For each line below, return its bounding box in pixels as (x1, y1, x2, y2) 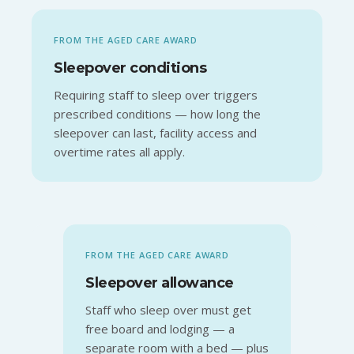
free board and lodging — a (85, 320, 235, 337)
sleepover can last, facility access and (54, 124, 257, 141)
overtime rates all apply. (54, 143, 185, 160)
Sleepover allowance (85, 273, 234, 292)
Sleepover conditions (54, 58, 206, 77)
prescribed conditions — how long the (54, 105, 261, 122)
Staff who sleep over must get (85, 301, 251, 318)
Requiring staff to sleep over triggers (54, 86, 258, 103)
